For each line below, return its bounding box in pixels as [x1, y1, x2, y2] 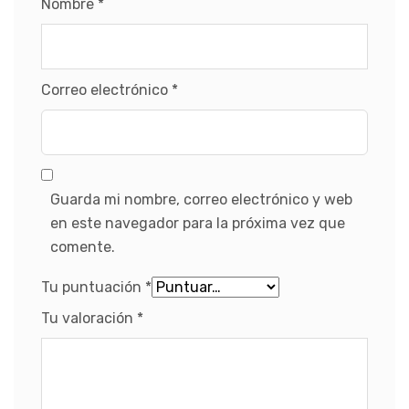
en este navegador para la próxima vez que [50, 214, 345, 232]
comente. [50, 237, 115, 256]
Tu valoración [41, 309, 137, 327]
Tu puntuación [41, 278, 145, 296]
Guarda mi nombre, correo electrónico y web [50, 190, 352, 208]
